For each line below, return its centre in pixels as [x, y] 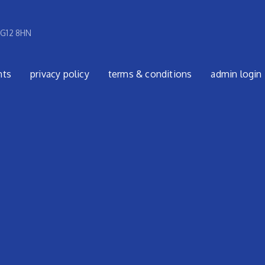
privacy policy [60, 74]
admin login [236, 74]
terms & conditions [150, 74]
